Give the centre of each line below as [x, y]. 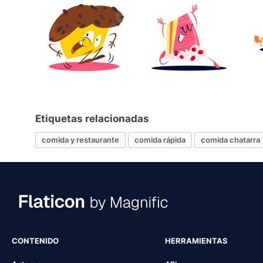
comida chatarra [230, 140]
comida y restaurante [80, 140]
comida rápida [160, 140]
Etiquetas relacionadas [92, 118]
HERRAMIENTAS [196, 240]
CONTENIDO [35, 240]
